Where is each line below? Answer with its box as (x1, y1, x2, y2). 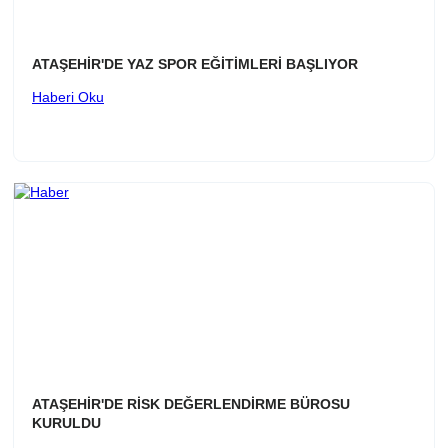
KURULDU (32, 415, 101, 432)
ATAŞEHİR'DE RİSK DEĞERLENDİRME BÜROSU (32, 396, 350, 413)
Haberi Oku (32, 89, 104, 106)
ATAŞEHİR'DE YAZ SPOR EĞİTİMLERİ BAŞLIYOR (32, 56, 358, 73)
